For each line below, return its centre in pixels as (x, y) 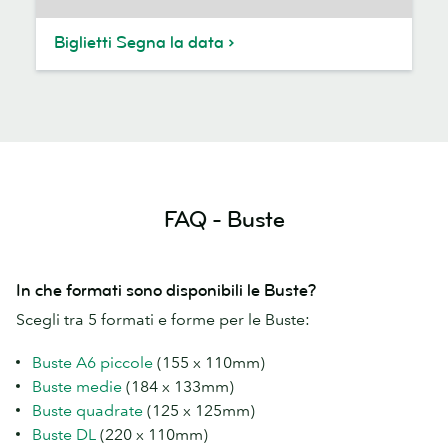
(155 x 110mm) (209, 361)
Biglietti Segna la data (139, 42)
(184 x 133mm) (178, 385)
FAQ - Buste (224, 219)
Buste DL (64, 433)
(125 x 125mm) (199, 409)
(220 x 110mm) (152, 433)
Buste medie (77, 385)
